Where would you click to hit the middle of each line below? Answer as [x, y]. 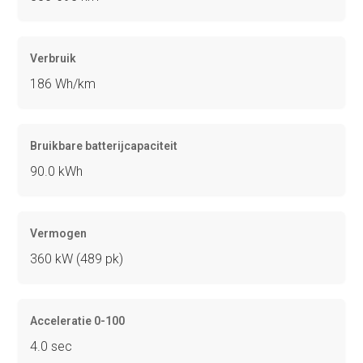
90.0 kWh [57, 171]
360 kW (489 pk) [77, 258]
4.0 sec [51, 346]
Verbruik [53, 58]
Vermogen [59, 233]
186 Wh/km [63, 83]
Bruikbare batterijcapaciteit [104, 145]
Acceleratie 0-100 [78, 320]
